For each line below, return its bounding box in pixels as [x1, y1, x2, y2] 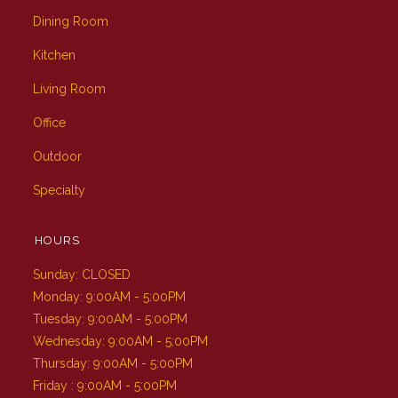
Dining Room [33, 13, 109, 28]
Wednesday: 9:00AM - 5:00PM [33, 333, 209, 348]
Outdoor [33, 148, 83, 163]
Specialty [33, 182, 86, 197]
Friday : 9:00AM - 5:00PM [33, 378, 178, 393]
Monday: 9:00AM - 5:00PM [33, 289, 187, 304]
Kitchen [33, 47, 76, 62]
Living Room [33, 81, 107, 96]
